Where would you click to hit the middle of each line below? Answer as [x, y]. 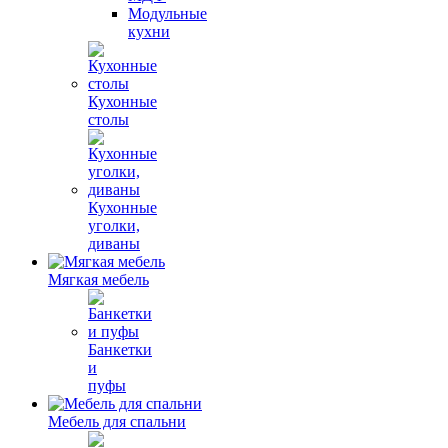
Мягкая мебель [98, 279]
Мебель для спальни [117, 421]
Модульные [167, 13]
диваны [114, 243]
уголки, [114, 225]
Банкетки [120, 349]
